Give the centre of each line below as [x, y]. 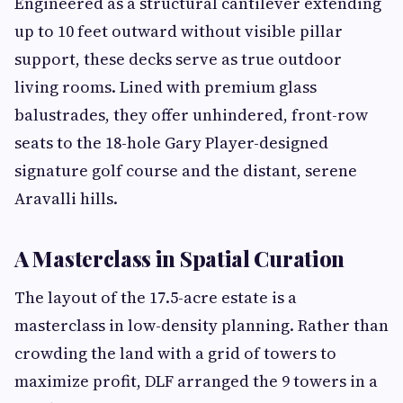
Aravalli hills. [66, 199]
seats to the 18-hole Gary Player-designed [171, 143]
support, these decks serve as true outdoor [178, 59]
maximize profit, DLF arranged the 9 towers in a [196, 381]
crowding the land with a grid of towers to [175, 354]
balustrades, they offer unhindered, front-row [191, 115]
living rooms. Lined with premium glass [166, 87]
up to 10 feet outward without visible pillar [179, 31]
